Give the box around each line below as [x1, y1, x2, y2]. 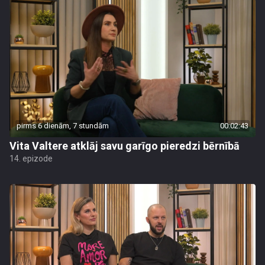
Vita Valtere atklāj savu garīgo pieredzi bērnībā [9, 140, 240, 152]
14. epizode [9, 154, 53, 163]
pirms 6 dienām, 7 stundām [17, 121, 109, 130]
